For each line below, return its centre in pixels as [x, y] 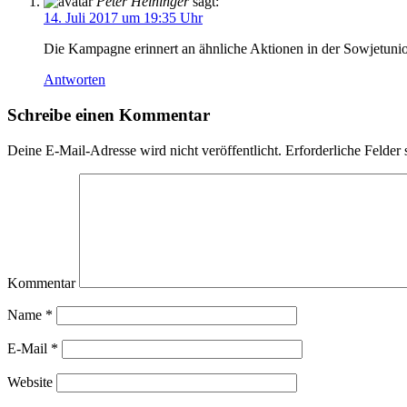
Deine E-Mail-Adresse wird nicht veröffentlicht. [144, 150]
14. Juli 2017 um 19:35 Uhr [123, 18]
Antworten [74, 80]
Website [30, 382]
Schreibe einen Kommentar [109, 114]
